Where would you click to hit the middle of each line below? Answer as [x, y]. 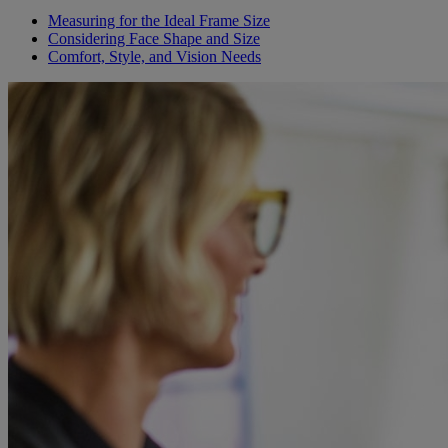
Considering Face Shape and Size [154, 39]
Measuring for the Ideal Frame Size [159, 21]
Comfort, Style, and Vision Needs [154, 57]
